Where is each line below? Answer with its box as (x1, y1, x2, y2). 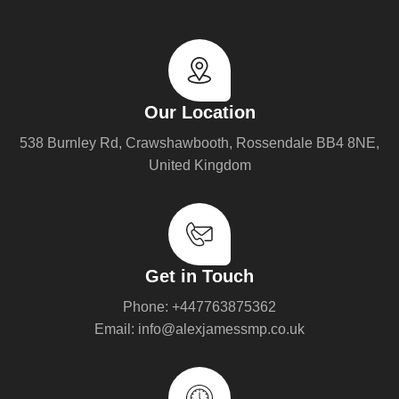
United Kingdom (148, 157, 251, 173)
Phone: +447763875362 (123, 298, 276, 314)
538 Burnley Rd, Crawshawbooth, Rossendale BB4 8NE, (20, 134, 379, 151)
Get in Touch (145, 265, 254, 286)
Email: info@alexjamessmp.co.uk (94, 321, 305, 337)
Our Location (143, 102, 256, 122)
